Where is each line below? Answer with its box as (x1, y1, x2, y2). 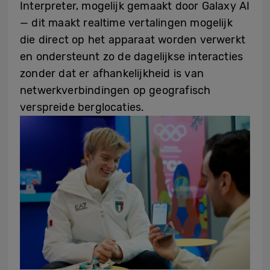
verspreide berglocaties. (20, 101, 145, 115)
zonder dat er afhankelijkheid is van (20, 67, 204, 81)
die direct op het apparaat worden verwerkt (20, 33, 246, 47)
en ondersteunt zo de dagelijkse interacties (20, 50, 243, 64)
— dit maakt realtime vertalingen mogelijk (20, 16, 233, 30)
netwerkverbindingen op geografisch (20, 84, 211, 98)
